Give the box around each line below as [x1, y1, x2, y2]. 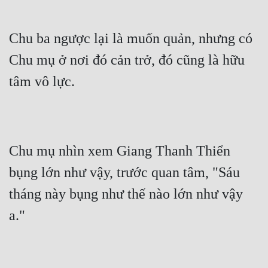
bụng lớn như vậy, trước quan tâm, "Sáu [9, 165, 240, 181]
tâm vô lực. [9, 74, 75, 90]
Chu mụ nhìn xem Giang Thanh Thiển [9, 143, 230, 159]
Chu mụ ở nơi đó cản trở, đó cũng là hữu [9, 52, 245, 68]
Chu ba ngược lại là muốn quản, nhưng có [9, 31, 252, 47]
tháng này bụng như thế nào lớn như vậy [9, 186, 243, 202]
